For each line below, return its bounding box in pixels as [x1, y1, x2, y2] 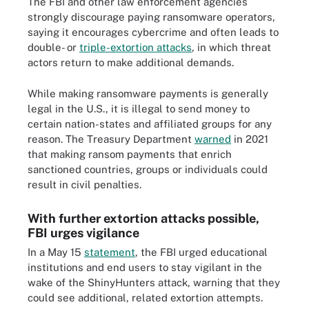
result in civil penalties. [28, 178, 141, 190]
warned [195, 132, 231, 145]
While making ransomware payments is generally [28, 87, 268, 99]
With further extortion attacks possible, [28, 210, 259, 226]
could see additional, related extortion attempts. [28, 291, 263, 303]
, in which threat [192, 41, 271, 53]
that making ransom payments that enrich [28, 148, 232, 160]
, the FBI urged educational [135, 246, 268, 258]
